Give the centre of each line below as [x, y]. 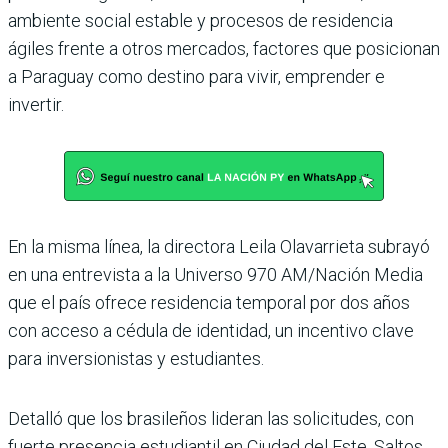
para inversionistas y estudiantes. [136, 358]
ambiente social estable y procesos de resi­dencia [200, 20]
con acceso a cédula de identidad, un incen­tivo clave [211, 330]
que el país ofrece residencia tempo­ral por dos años [209, 302]
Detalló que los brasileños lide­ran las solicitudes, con [211, 418]
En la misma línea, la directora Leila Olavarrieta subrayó [219, 246]
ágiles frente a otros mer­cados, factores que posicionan [224, 48]
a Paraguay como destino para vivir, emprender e [196, 76]
